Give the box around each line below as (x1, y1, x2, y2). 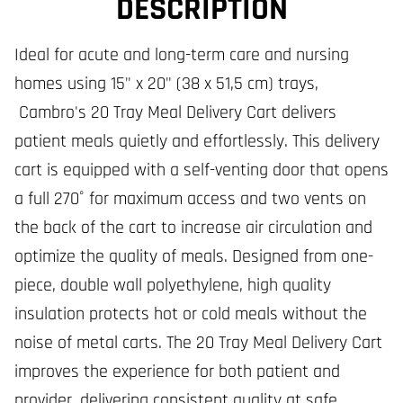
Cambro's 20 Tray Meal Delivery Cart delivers (14, 101, 336, 124)
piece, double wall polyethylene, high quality (14, 273, 331, 297)
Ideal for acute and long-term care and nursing (14, 43, 349, 67)
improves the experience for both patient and (14, 360, 340, 383)
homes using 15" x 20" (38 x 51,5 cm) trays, (14, 72, 318, 95)
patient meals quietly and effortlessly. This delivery (14, 130, 380, 153)
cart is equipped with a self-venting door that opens (14, 158, 389, 182)
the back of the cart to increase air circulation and (14, 216, 372, 239)
